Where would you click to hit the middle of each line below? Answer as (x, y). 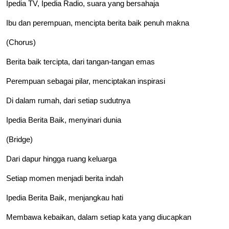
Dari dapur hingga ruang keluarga (61, 159)
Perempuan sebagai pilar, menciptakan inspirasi (86, 81)
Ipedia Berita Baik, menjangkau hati (65, 198)
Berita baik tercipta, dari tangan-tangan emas (81, 62)
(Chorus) (21, 42)
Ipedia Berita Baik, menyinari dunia (64, 120)
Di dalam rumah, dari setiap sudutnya (68, 101)
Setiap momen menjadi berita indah (65, 178)
